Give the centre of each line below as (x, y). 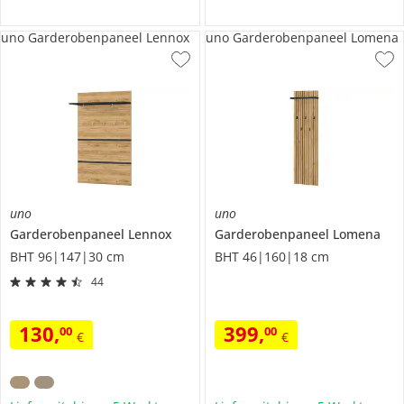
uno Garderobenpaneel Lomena (302, 38)
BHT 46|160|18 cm (271, 257)
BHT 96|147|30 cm (67, 257)
